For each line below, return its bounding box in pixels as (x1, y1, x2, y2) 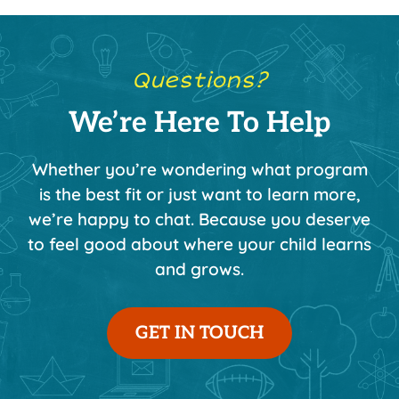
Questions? (132, 67, 267, 94)
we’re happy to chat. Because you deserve (28, 208, 370, 231)
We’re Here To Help (69, 105, 330, 140)
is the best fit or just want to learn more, (38, 183, 361, 206)
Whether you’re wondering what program (31, 159, 368, 181)
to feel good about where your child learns (28, 233, 371, 256)
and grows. (155, 258, 244, 281)
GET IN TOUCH (135, 322, 264, 344)
